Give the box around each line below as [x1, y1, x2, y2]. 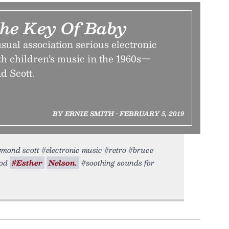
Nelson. [49, 156, 77, 169]
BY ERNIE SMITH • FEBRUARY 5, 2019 [52, 108, 184, 119]
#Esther [12, 156, 42, 169]
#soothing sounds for [79, 156, 154, 169]
